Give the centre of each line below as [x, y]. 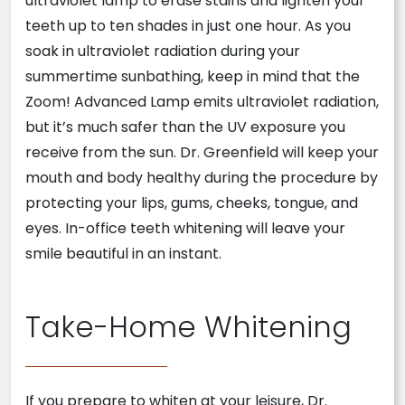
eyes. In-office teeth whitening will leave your [185, 228]
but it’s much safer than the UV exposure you [185, 127]
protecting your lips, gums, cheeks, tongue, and [192, 203]
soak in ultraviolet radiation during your [163, 51]
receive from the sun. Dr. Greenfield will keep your [202, 152]
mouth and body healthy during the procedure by [202, 178]
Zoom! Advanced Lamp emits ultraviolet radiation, [202, 102]
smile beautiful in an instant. [123, 254]
